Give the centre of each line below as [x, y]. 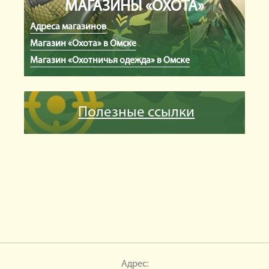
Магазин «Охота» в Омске [83, 44]
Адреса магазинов [68, 27]
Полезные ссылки [137, 112]
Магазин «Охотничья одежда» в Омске [110, 60]
